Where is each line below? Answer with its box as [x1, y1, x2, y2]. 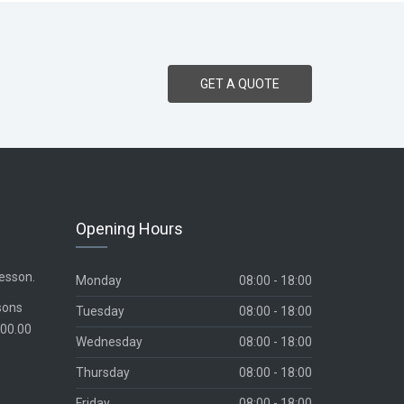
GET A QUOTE [200, 77, 280, 91]
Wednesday [75, 335, 142, 349]
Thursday [75, 365, 130, 380]
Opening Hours [75, 219, 183, 238]
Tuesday [75, 304, 124, 318]
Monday [75, 273, 122, 288]
